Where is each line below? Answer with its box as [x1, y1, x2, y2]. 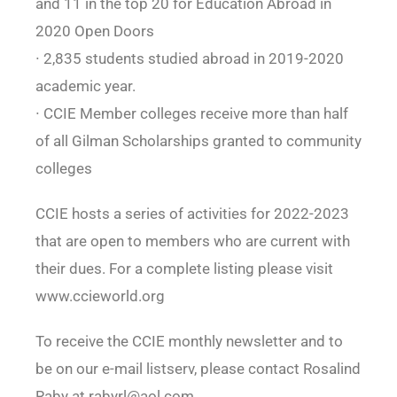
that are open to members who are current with [35, 232, 350, 251]
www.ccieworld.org [35, 287, 165, 306]
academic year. [35, 77, 136, 96]
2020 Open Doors [35, 22, 154, 41]
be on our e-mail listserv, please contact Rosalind [35, 360, 361, 378]
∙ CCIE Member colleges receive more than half [35, 105, 348, 123]
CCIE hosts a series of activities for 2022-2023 [35, 205, 349, 223]
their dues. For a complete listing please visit [35, 260, 333, 278]
